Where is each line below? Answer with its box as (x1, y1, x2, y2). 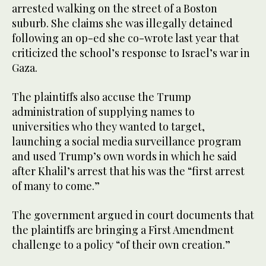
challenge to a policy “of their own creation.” (12, 237, 230, 252)
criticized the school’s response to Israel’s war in (12, 45, 250, 60)
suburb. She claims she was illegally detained (12, 15, 233, 30)
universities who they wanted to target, (12, 119, 205, 134)
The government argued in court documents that (12, 207, 254, 222)
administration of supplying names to (12, 104, 195, 119)
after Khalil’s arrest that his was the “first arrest (12, 163, 245, 178)
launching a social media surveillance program (12, 134, 241, 148)
